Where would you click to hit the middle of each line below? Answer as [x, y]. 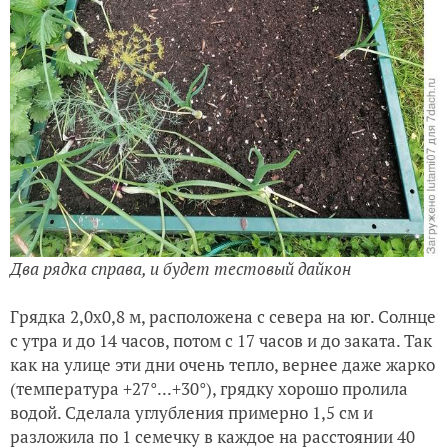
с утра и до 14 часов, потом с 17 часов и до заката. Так [221, 340]
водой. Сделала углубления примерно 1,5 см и [191, 412]
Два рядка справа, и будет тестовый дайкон [180, 268]
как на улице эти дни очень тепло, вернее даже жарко [222, 364]
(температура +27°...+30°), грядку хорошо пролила [209, 388]
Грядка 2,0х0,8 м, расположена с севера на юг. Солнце [223, 316]
